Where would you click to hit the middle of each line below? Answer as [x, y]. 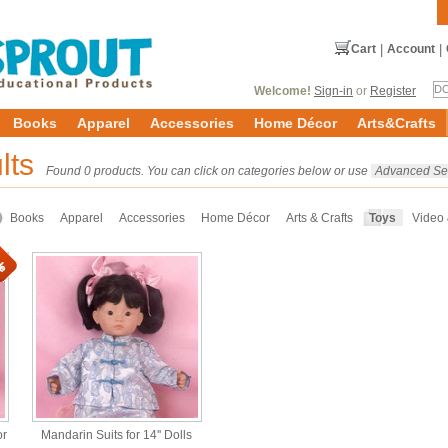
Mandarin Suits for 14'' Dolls [116, 435]
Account [411, 49]
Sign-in [333, 91]
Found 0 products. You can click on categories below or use [208, 171]
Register [393, 91]
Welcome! [282, 91]
